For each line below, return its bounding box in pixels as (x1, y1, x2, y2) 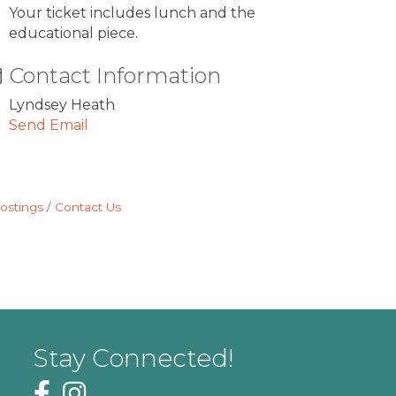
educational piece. (9, 24, 142, 42)
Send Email (9, 116, 89, 133)
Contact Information (9, 62, 222, 88)
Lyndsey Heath (9, 95, 116, 113)
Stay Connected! (34, 343, 235, 374)
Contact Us (54, 199, 121, 214)
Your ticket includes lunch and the (9, 4, 256, 21)
